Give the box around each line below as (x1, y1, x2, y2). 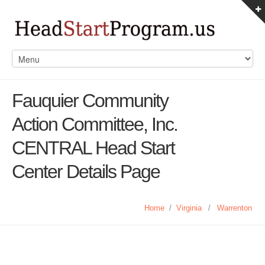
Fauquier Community (12, 90, 168, 111)
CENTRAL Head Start (12, 137, 174, 159)
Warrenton (217, 203, 252, 212)
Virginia (176, 203, 202, 212)
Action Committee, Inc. (12, 114, 177, 135)
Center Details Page (12, 161, 160, 182)
